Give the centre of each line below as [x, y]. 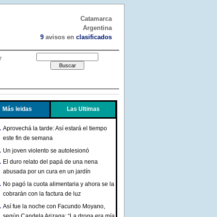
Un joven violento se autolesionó [46, 151]
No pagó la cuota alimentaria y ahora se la [59, 184]
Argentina [97, 28]
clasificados [94, 37]
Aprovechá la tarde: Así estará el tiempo [55, 128]
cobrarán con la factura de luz [42, 194]
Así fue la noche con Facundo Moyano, [54, 206]
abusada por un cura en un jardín [47, 172]
